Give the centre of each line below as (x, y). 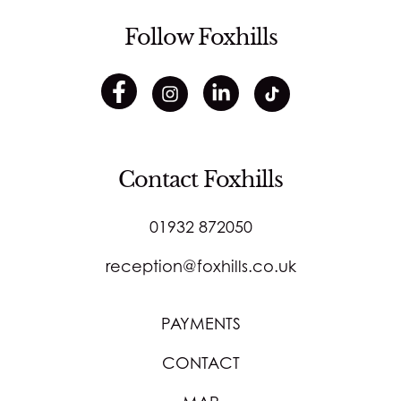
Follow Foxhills (200, 38)
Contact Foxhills (200, 179)
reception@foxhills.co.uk (200, 265)
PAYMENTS (200, 323)
